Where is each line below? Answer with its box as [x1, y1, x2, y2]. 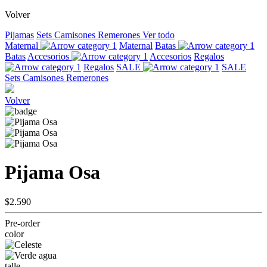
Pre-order [5, 218, 40, 228]
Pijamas [5, 30, 34, 40]
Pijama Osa [5, 162, 100, 184]
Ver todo [142, 30, 175, 40]
